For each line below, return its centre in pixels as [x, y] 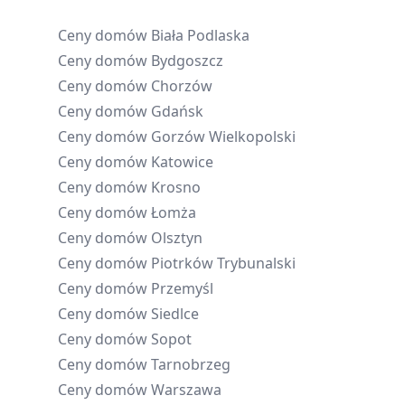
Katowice [182, 162]
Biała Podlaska [200, 35]
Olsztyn [177, 238]
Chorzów [182, 86]
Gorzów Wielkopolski [223, 137]
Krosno [176, 187]
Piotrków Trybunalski [223, 263]
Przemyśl [182, 288]
